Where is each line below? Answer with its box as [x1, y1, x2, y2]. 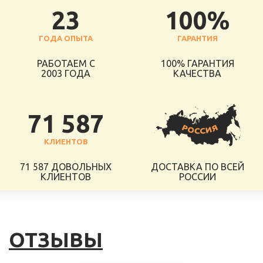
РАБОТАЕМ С [36, 58, 95, 69]
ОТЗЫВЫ [9, 227, 103, 251]
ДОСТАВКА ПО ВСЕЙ [150, 161, 244, 172]
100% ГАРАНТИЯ [160, 58, 234, 69]
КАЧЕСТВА [173, 68, 221, 79]
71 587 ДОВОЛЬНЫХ [20, 161, 112, 172]
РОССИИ [178, 171, 216, 182]
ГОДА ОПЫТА [39, 33, 93, 42]
